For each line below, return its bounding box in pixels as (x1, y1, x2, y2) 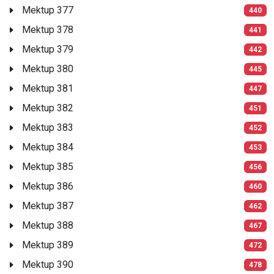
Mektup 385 (22, 160, 73, 172)
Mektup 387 (22, 199, 73, 212)
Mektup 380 (22, 62, 73, 75)
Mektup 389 (22, 239, 73, 251)
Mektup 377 (22, 4, 73, 16)
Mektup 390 (22, 258, 73, 270)
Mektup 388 (22, 219, 73, 231)
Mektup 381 (22, 82, 73, 94)
